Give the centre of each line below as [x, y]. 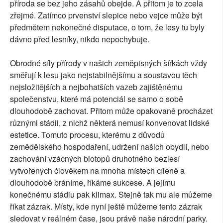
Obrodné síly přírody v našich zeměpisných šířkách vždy [109, 63]
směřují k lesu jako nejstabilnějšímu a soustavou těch [104, 75]
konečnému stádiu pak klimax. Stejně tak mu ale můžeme [111, 194]
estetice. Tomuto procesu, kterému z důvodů [87, 134]
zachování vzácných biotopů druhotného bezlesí [95, 158]
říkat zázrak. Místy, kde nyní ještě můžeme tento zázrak [106, 206]
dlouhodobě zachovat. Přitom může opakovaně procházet [111, 111]
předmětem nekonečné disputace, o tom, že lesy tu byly [107, 27]
